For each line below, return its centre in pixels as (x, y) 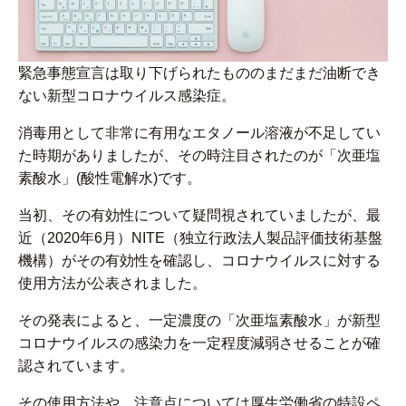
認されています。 (76, 366)
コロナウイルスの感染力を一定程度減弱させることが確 (199, 343)
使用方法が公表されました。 (112, 284)
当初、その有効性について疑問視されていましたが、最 (199, 216)
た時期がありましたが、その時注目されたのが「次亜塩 (199, 156)
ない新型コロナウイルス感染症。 (127, 96)
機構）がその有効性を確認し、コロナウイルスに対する (199, 261)
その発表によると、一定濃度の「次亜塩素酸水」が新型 (199, 321)
